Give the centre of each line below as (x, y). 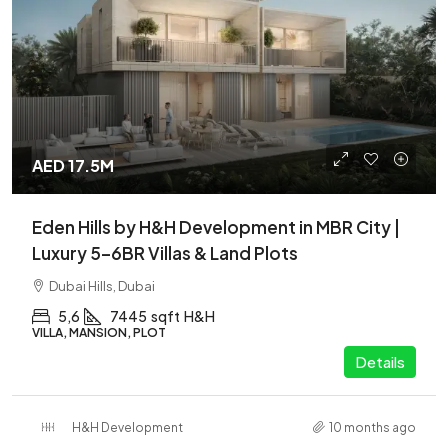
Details (380, 361)
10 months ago (372, 427)
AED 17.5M (73, 165)
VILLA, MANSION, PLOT (99, 332)
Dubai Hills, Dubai (102, 286)
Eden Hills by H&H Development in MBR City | (216, 227)
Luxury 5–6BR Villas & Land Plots (165, 253)
